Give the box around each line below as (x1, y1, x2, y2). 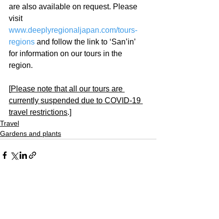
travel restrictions (9, 108, 67, 116)
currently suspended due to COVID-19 (9, 96, 143, 105)
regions (9, 37, 35, 46)
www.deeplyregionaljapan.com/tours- (9, 25, 137, 34)
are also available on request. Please (9, 2, 139, 11)
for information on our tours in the (9, 49, 124, 58)
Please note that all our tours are (11, 84, 125, 93)
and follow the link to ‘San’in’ (35, 37, 137, 46)
